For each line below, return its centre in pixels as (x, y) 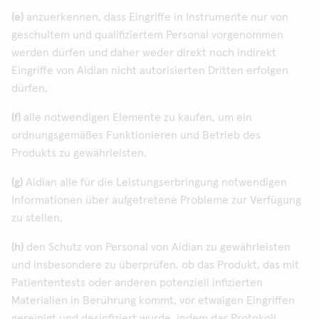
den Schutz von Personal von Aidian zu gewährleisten (157, 247)
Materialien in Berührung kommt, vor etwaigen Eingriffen (153, 300)
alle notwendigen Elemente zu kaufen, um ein (136, 117)
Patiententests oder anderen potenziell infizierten (137, 283)
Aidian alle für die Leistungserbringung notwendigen (155, 182)
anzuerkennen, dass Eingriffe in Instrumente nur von (156, 17)
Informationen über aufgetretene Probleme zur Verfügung (156, 200)
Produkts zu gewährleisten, (79, 153)
